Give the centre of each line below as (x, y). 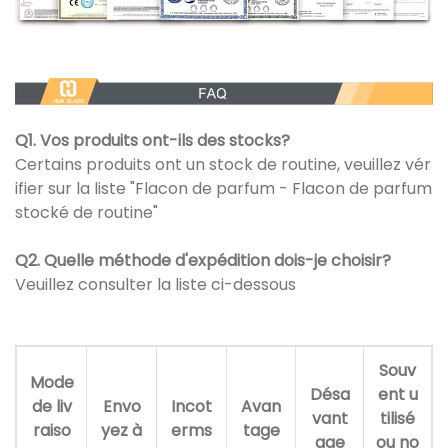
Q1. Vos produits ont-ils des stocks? (154, 140)
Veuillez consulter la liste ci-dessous (155, 284)
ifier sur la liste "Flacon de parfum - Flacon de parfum (223, 188)
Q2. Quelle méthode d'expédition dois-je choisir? (203, 260)
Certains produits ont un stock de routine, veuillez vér (223, 164)
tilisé (397, 418)
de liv (51, 406)
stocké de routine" (86, 212)
